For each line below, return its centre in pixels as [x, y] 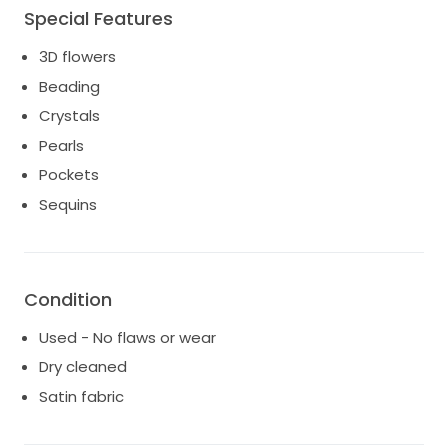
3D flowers [77, 57]
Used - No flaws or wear [127, 337]
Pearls [61, 145]
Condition [68, 299]
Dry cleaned [83, 367]
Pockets [69, 175]
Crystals [69, 116]
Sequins [68, 204]
